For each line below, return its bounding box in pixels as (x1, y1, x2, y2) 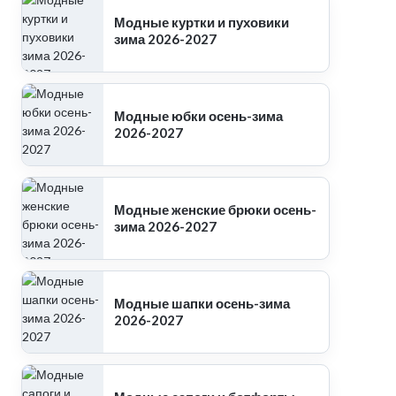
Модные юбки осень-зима (113, 108, 283, 124)
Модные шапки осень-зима (113, 295, 290, 311)
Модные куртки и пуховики (113, 14, 289, 30)
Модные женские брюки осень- (113, 202, 316, 217)
